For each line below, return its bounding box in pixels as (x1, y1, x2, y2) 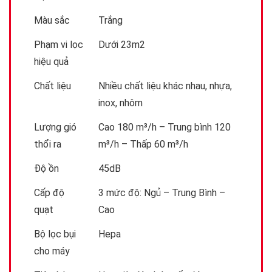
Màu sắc (34, 15, 70, 27)
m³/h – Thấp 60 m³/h (98, 138, 188, 151)
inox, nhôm (98, 97, 143, 109)
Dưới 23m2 (98, 39, 145, 51)
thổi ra (34, 138, 61, 151)
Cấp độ (34, 187, 64, 199)
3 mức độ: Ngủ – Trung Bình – (98, 187, 225, 199)
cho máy (34, 245, 70, 257)
